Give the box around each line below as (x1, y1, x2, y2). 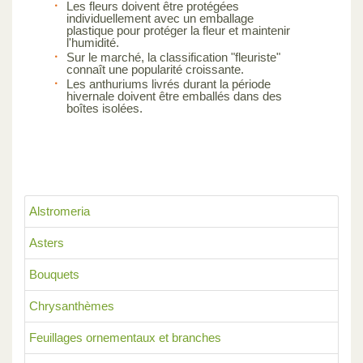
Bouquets (29, 267, 79, 281)
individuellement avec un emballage (66, 11, 254, 25)
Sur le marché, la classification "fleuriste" (66, 49, 280, 64)
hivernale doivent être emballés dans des (66, 88, 282, 103)
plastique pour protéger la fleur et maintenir (66, 23, 290, 37)
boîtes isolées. (66, 100, 143, 115)
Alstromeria (29, 203, 90, 218)
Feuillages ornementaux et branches (29, 330, 221, 344)
